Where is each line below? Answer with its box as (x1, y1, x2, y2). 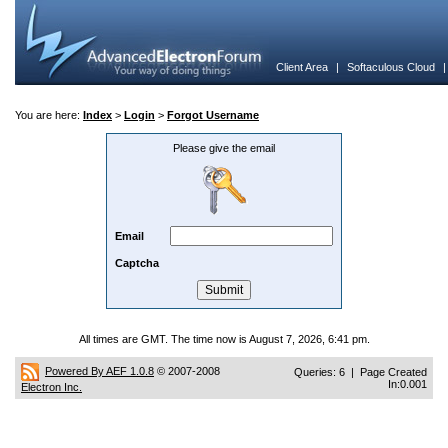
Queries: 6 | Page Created (294, 366, 427, 378)
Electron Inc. (21, 381, 82, 393)
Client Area (276, 61, 328, 73)
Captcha (115, 257, 159, 269)
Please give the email (173, 142, 275, 154)
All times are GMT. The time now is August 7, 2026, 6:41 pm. (78, 333, 370, 345)
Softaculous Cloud (347, 61, 435, 73)
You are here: (15, 109, 83, 121)
